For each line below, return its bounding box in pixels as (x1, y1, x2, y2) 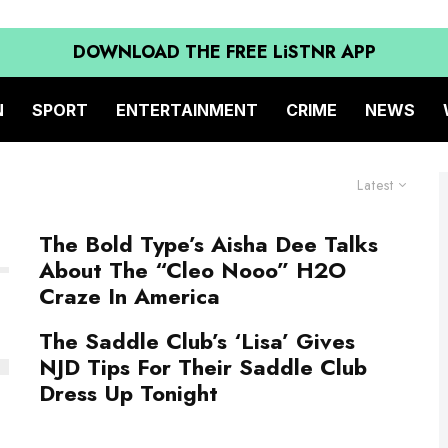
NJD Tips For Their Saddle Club (39, 351, 367, 383)
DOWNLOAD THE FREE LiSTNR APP (72, 39, 376, 65)
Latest (357, 175, 394, 195)
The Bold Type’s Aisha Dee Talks (39, 228, 378, 260)
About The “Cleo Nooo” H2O (39, 254, 346, 286)
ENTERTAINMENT (116, 99, 258, 120)
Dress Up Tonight (39, 377, 218, 409)
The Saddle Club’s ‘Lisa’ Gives (39, 325, 355, 357)
